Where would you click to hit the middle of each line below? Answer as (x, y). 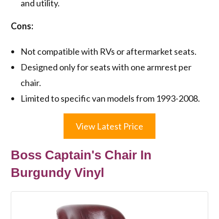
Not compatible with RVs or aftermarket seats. (109, 52)
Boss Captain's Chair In (81, 155)
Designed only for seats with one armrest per (106, 67)
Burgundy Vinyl (58, 173)
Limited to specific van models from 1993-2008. (110, 99)
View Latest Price (109, 126)
